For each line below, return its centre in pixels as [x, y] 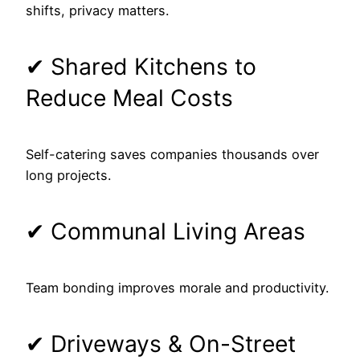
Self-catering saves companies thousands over [172, 155]
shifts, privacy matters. [97, 10]
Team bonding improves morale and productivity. [177, 288]
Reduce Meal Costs [129, 98]
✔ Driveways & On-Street [161, 344]
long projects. [68, 176]
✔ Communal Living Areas [166, 231]
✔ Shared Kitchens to [141, 66]
